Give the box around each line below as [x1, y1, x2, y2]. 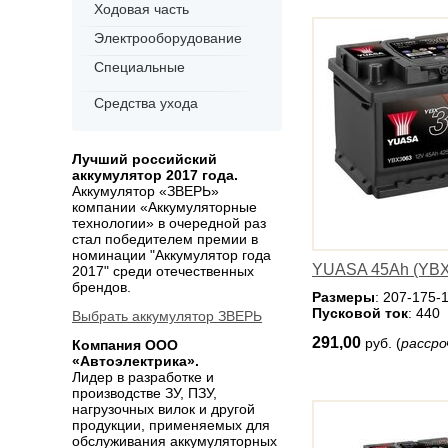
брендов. [72, 279, 131, 295]
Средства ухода [94, 95, 198, 111]
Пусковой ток [312, 305, 408, 321]
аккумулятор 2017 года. [72, 167, 238, 183]
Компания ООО [72, 337, 178, 353]
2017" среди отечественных [72, 263, 254, 279]
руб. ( [365, 335, 401, 351]
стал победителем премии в [72, 231, 258, 247]
